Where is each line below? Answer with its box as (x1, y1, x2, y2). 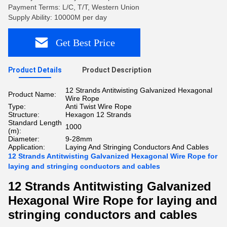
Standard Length (8, 119, 62, 127)
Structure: (8, 110, 40, 119)
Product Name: (8, 90, 56, 98)
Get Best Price (56, 36, 115, 48)
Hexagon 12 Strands (65, 110, 131, 119)
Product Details (8, 66, 62, 74)
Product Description (82, 66, 152, 74)
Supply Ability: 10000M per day (8, 13, 107, 21)
